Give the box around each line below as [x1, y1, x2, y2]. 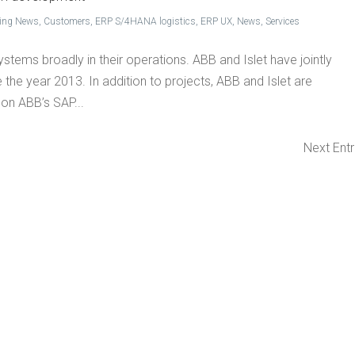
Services [265, 16, 300, 27]
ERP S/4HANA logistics [95, 16, 197, 27]
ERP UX [200, 16, 233, 27]
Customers [44, 16, 91, 27]
